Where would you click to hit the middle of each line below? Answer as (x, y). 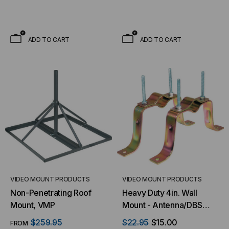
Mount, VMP (33, 205)
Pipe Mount (143, 217)
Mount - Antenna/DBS (162, 205)
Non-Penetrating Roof (51, 193)
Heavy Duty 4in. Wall (160, 193)
